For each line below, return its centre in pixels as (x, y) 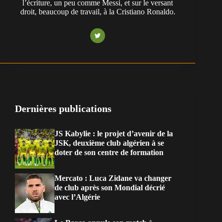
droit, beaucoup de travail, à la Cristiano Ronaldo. (98, 12)
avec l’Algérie (77, 197)
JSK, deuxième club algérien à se (109, 143)
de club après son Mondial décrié (110, 188)
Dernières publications (63, 109)
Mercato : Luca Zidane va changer (113, 178)
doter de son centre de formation (109, 153)
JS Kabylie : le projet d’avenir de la (114, 134)
